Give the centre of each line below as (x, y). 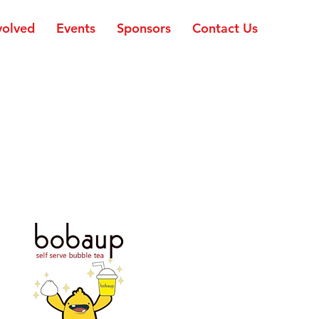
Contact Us (225, 28)
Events (76, 28)
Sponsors (144, 28)
